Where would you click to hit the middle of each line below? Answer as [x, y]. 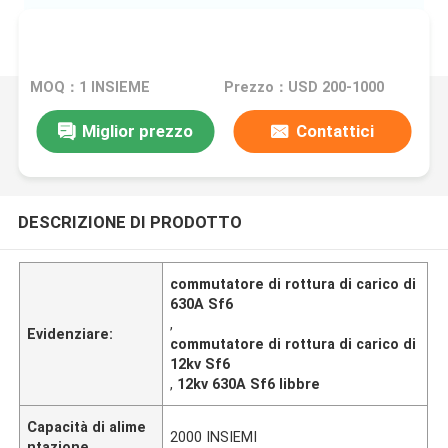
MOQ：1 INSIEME [90, 87]
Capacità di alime [87, 426]
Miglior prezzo [137, 130]
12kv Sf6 [200, 363]
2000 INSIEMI [214, 436]
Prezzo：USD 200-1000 [303, 87]
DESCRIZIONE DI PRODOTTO [129, 221]
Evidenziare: [70, 333]
